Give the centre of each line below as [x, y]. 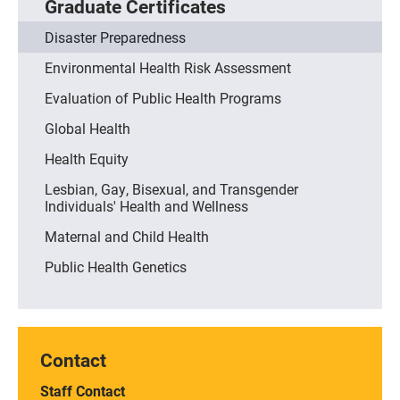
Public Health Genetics [116, 266]
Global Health [87, 128]
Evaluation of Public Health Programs [163, 97]
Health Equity [87, 158]
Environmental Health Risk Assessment [168, 67]
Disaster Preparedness [115, 37]
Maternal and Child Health [127, 236]
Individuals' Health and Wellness [146, 205]
